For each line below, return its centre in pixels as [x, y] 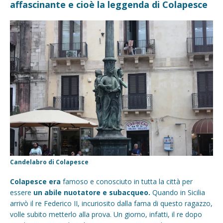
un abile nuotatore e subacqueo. [92, 192]
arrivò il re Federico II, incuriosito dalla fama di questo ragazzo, [111, 203]
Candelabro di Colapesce [49, 162]
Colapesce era [35, 181]
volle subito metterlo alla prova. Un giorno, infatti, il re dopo [106, 214]
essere [22, 192]
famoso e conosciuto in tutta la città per [127, 181]
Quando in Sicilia [178, 192]
